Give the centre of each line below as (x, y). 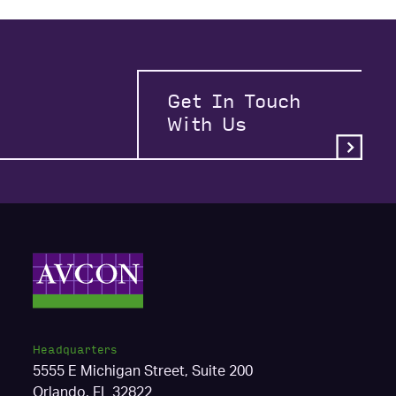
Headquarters (76, 350)
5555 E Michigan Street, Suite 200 (143, 371)
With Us (211, 125)
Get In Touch (233, 102)
